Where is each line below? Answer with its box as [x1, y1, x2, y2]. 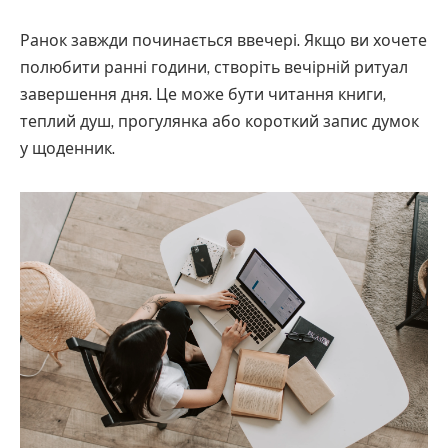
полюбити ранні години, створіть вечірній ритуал [20, 57, 408, 77]
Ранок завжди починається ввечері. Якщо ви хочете [20, 30, 427, 50]
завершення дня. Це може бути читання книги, [20, 84, 386, 104]
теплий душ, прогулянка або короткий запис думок [20, 111, 419, 131]
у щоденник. [20, 138, 115, 158]
